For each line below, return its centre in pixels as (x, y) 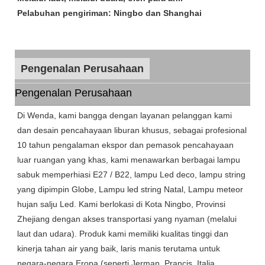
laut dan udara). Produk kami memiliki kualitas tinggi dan (123, 234)
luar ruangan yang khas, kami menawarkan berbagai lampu (129, 160)
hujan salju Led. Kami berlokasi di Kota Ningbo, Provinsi (121, 204)
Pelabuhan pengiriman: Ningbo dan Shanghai (109, 13)
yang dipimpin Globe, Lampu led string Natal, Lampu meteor (130, 190)
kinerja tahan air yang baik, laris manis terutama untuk (119, 249)
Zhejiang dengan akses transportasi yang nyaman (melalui (127, 219)
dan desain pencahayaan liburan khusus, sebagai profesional (132, 130)
